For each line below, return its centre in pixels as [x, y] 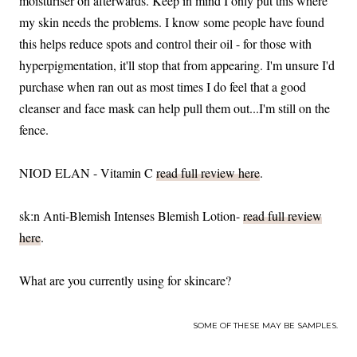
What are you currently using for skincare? [125, 280]
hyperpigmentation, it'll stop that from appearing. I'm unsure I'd [177, 65]
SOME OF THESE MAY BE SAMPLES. [265, 325]
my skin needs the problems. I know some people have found [172, 22]
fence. [34, 129]
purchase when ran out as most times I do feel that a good [163, 86]
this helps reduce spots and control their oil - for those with [165, 43]
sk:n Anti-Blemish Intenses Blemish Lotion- [131, 215]
